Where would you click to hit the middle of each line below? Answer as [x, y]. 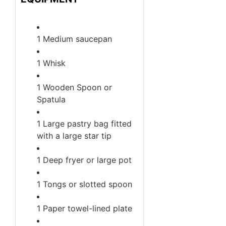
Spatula [51, 100]
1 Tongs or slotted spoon [84, 184]
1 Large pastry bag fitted [84, 124]
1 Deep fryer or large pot [84, 160]
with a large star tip [74, 136]
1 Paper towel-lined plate [84, 209]
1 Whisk [51, 63]
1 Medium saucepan [74, 39]
